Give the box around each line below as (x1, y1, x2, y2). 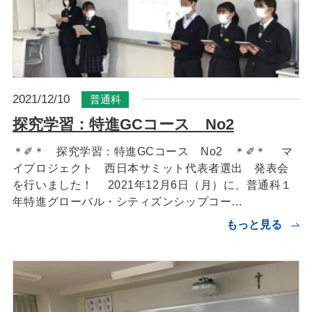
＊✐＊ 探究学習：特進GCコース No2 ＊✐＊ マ (12, 144, 293, 157)
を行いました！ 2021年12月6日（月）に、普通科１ (12, 178, 292, 191)
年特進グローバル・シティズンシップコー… (12, 194, 243, 208)
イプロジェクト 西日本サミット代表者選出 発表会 (12, 161, 289, 174)
